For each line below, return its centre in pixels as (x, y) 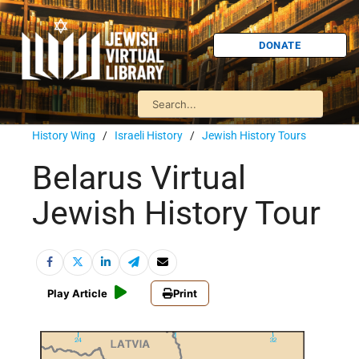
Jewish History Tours (254, 135)
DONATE (280, 45)
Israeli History (149, 135)
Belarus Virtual (139, 178)
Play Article (77, 294)
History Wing (64, 135)
